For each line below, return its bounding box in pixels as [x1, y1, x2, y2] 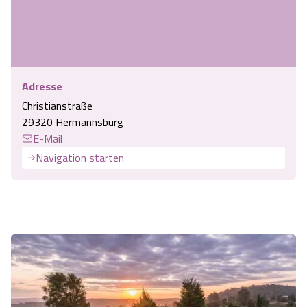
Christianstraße [22, 97, 93, 114]
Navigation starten [36, 149, 124, 167]
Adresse [22, 78, 62, 95]
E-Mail [33, 130, 62, 147]
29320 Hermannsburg [22, 114, 123, 131]
